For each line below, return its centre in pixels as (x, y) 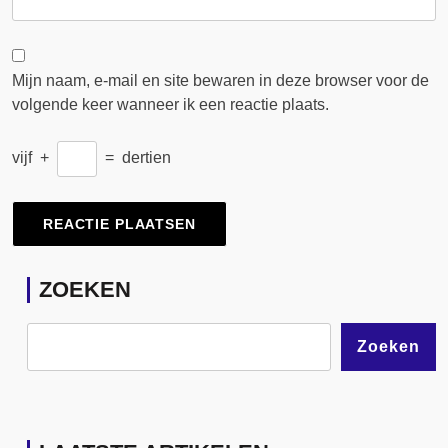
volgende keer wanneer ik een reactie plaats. (170, 104)
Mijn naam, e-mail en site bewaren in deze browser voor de (220, 80)
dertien (146, 157)
